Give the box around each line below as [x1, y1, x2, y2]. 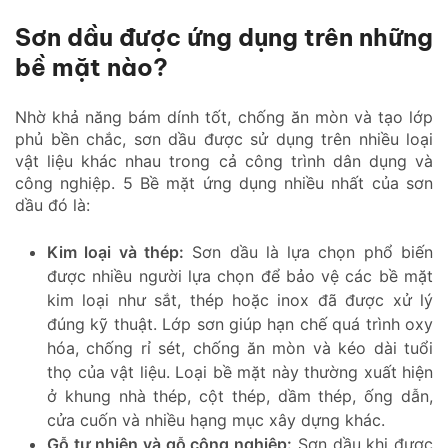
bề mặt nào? [15, 51, 168, 82]
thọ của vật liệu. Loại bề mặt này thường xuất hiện [47, 361, 433, 382]
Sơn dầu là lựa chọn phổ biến [183, 241, 434, 262]
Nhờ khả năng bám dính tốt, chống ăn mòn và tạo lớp [15, 106, 433, 127]
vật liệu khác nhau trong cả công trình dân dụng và [15, 150, 433, 171]
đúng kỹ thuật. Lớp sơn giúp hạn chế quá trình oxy [47, 313, 433, 334]
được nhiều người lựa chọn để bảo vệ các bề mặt [47, 265, 433, 286]
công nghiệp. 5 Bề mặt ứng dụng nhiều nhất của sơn [15, 172, 433, 193]
